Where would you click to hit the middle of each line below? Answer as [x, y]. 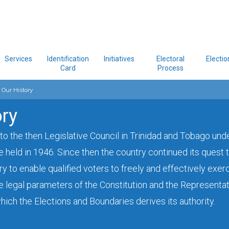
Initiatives [119, 59]
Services [18, 59]
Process [170, 68]
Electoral [170, 59]
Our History [17, 90]
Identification [68, 59]
